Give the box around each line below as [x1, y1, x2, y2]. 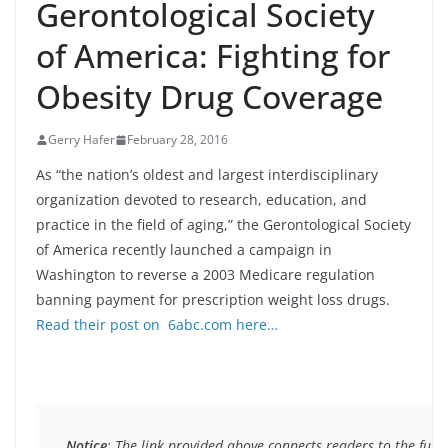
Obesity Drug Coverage [36, 75, 383, 118]
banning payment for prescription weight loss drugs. [36, 290, 390, 309]
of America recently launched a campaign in [36, 240, 332, 259]
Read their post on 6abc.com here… [36, 315, 278, 334]
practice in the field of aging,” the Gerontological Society [36, 215, 411, 234]
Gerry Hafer [48, 131, 115, 148]
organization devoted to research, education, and [36, 190, 367, 209]
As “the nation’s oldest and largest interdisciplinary [36, 165, 378, 184]
